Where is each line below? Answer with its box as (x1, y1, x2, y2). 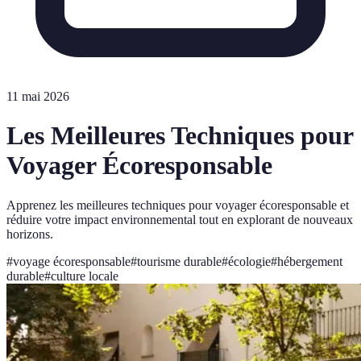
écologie (228, 254, 271, 268)
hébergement (277, 254, 342, 268)
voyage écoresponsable (13, 254, 131, 268)
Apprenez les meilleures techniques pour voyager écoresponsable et (6, 197, 349, 212)
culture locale (51, 268, 118, 283)
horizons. (6, 226, 53, 241)
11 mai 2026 (6, 89, 69, 103)
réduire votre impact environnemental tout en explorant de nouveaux (6, 212, 353, 226)
